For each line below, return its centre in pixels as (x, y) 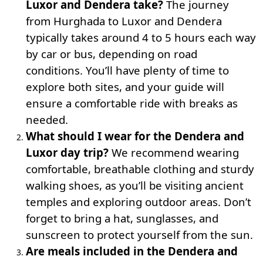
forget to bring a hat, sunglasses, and (122, 218)
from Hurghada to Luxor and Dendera (124, 21)
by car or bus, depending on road (112, 54)
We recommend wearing (174, 152)
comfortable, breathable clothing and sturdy (140, 169)
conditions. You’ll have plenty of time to (127, 70)
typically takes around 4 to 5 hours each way (141, 37)
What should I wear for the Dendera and (135, 136)
